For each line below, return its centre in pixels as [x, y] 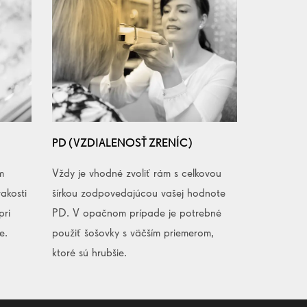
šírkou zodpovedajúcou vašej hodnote [139, 192]
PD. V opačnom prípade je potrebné [137, 212]
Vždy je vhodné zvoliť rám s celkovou [137, 172]
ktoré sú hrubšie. [89, 252]
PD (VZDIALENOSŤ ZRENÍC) [122, 142]
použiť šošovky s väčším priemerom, [133, 232]
